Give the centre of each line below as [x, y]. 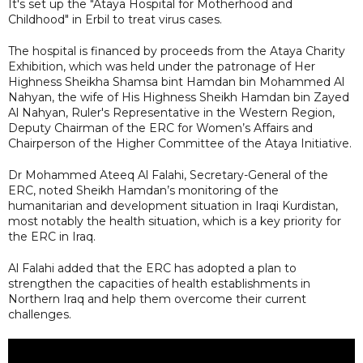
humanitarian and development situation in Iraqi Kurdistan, [173, 205]
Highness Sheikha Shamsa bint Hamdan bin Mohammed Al [176, 81]
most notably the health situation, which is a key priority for [175, 221]
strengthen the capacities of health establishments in [159, 283]
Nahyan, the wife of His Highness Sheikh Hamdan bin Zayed [179, 97]
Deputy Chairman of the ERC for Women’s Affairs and [160, 128]
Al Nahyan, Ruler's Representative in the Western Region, [171, 112]
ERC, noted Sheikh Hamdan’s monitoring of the [143, 190]
